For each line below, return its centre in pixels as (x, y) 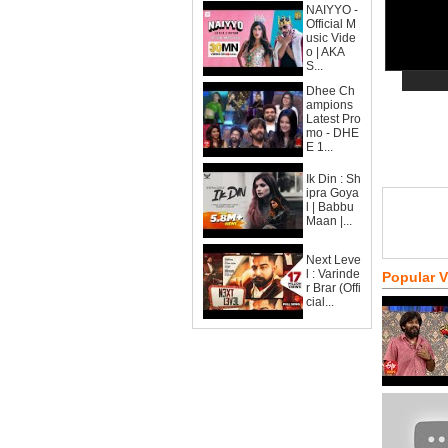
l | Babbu (330, 207)
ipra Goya (332, 193)
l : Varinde (333, 274)
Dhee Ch (330, 91)
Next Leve (333, 260)
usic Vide (331, 38)
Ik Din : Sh (333, 179)
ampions (329, 105)
